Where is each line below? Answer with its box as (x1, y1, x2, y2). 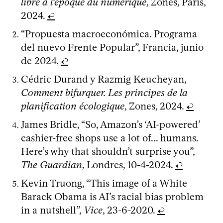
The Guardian (21, 158, 82, 171)
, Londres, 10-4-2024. (82, 158, 175, 171)
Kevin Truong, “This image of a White (21, 177, 187, 189)
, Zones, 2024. (124, 100, 186, 112)
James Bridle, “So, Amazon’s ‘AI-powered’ (21, 118, 200, 130)
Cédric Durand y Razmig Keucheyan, (21, 73, 186, 85)
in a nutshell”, (21, 204, 84, 216)
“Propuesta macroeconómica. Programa (21, 27, 197, 40)
